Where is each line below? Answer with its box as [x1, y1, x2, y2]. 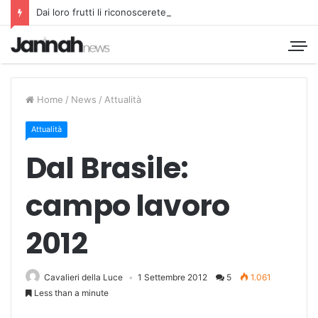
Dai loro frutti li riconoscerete [36, 6, 166, 18]
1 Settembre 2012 [138, 271, 207, 283]
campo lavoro [26, 185, 230, 226]
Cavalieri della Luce [44, 271, 123, 283]
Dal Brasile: [26, 147, 189, 188]
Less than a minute [32, 287, 109, 298]
